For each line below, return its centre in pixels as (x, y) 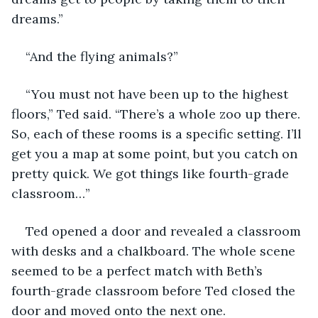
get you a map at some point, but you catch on (156, 153)
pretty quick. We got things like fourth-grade (152, 173)
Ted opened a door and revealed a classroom (165, 231)
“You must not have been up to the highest (159, 94)
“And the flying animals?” (104, 56)
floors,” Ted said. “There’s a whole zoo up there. (158, 114)
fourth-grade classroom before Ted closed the (155, 290)
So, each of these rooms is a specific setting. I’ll (158, 133)
